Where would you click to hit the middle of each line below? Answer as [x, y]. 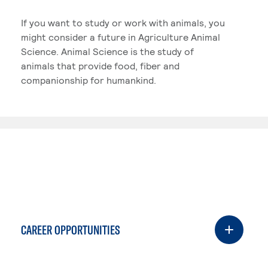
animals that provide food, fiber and [100, 66]
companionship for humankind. [89, 80]
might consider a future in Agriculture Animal [121, 37]
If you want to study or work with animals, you [123, 22]
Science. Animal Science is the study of [107, 51]
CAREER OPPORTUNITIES [71, 230]
